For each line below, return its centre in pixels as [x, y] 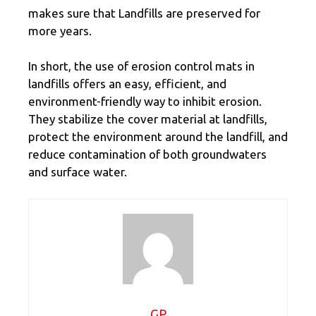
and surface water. [78, 172]
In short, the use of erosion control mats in [141, 66]
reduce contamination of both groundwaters [147, 154]
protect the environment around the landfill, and [158, 137]
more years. [61, 30]
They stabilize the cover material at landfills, [148, 119]
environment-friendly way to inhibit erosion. [145, 102]
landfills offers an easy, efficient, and [127, 84]
